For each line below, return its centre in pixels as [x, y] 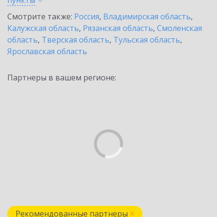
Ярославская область [47, 51]
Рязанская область [118, 28]
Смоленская [179, 28]
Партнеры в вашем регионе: [62, 77]
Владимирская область [147, 16]
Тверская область [76, 40]
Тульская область [147, 40]
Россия [87, 16]
